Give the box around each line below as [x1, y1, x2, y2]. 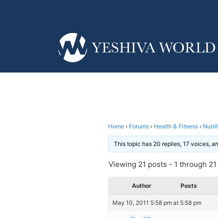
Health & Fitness [154, 122, 198, 130]
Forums [129, 122, 149, 130]
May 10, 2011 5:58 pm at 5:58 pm [112, 199, 201, 206]
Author [132, 182, 151, 189]
